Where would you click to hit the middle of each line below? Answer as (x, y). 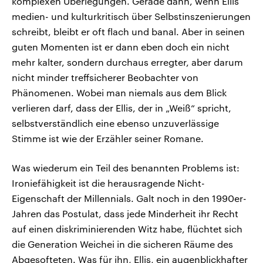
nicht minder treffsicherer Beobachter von (105, 77)
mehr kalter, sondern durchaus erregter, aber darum (127, 62)
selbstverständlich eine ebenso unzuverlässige (115, 123)
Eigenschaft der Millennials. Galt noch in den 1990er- (129, 198)
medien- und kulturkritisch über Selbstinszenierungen (131, 16)
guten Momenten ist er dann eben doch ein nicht (121, 47)
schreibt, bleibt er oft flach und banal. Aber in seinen (128, 32)
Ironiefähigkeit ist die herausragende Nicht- (108, 183)
